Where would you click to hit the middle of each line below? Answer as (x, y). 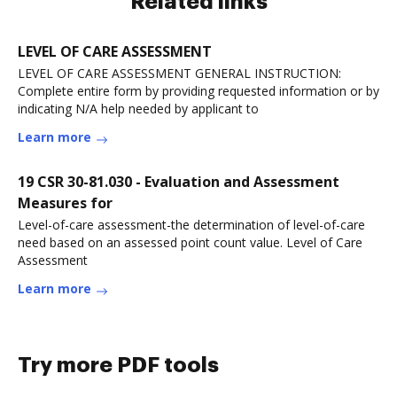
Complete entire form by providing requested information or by (198, 91)
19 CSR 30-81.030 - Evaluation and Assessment (179, 182)
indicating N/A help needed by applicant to (138, 109)
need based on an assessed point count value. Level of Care (190, 242)
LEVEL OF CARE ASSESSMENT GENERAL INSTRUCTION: (179, 73)
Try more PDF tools (118, 365)
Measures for (65, 203)
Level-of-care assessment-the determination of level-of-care (191, 225)
